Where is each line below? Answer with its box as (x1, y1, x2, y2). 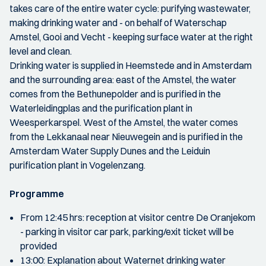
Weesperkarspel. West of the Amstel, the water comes (9, 116, 238, 128)
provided (20, 240, 57, 252)
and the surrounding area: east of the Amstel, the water (9, 74, 236, 85)
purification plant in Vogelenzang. (9, 159, 145, 171)
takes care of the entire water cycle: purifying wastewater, (9, 2, 251, 14)
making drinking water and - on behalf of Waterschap (9, 17, 227, 28)
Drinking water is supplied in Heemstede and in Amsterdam (9, 59, 252, 71)
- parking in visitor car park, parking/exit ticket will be (20, 226, 234, 237)
